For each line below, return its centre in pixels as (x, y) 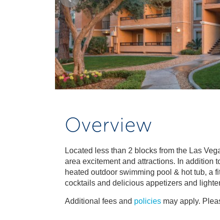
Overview (109, 125)
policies (148, 201)
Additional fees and (99, 201)
